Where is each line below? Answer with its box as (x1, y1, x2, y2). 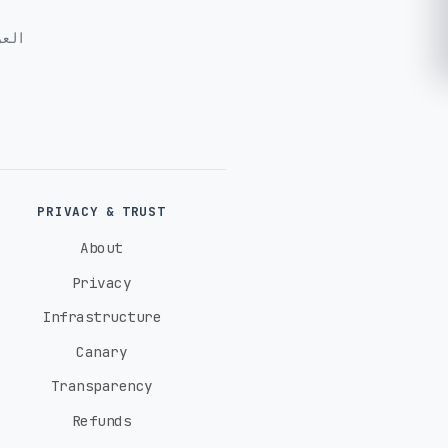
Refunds (71, 411, 132, 431)
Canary (76, 341, 127, 361)
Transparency (50, 376, 153, 396)
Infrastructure (42, 307, 161, 327)
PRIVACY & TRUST (37, 202, 166, 220)
